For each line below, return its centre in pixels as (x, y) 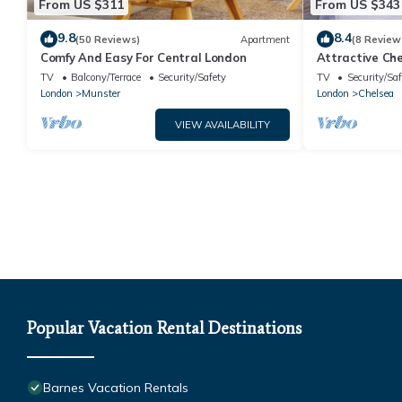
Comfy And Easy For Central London (144, 58)
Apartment (265, 39)
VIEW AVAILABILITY (222, 125)
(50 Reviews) (108, 39)
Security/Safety (192, 78)
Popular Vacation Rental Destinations (164, 328)
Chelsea (376, 94)
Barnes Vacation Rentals (116, 388)
